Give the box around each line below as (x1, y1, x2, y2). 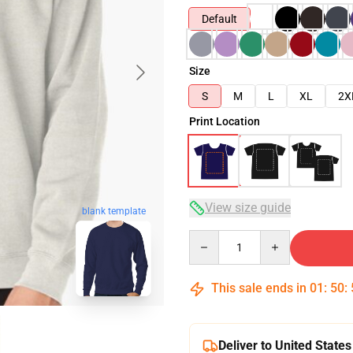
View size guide (205, 200, 291, 215)
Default (202, 13, 237, 25)
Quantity (188, 231, 232, 243)
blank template (81, 206, 146, 217)
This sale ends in (208, 281, 310, 295)
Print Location (189, 115, 260, 128)
